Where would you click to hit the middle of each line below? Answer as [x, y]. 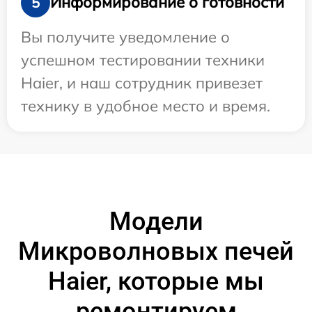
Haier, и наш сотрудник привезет [142, 83]
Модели [156, 221]
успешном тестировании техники [143, 60]
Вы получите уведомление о [125, 37]
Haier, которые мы [156, 281]
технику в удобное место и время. [146, 106]
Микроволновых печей [156, 251]
